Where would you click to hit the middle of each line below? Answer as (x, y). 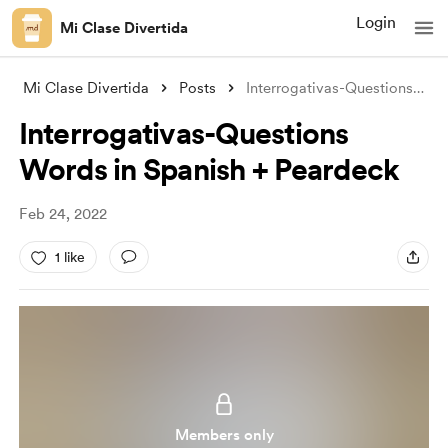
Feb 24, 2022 (62, 214)
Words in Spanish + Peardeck (209, 169)
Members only (224, 435)
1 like (69, 256)
